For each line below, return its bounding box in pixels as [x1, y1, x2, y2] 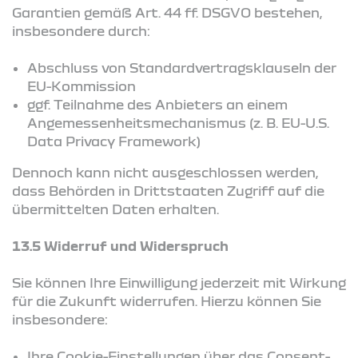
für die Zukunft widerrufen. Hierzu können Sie [12, 292, 321, 308]
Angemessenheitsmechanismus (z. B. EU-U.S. [27, 114, 330, 130]
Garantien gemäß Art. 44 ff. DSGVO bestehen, [12, 4, 322, 20]
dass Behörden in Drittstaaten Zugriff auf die [12, 182, 324, 198]
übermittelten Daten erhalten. [12, 201, 219, 217]
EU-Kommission [27, 78, 137, 93]
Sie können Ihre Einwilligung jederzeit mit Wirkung [12, 274, 346, 290]
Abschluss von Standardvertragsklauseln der [27, 59, 337, 75]
